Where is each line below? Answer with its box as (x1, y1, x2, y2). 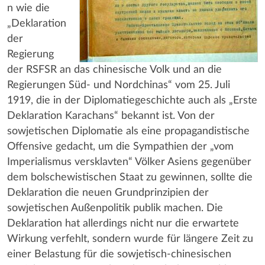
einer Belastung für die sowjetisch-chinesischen (7, 249, 231, 259)
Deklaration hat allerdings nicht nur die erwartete (7, 218, 239, 228)
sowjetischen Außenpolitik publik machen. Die (7, 203, 223, 213)
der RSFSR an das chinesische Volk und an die (7, 64, 222, 75)
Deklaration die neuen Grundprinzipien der (7, 188, 209, 198)
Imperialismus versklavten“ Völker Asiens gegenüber (7, 157, 251, 167)
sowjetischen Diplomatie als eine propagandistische (7, 126, 250, 136)
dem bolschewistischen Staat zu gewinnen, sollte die (7, 172, 253, 182)
